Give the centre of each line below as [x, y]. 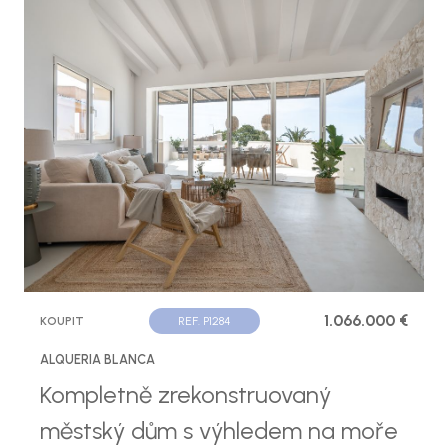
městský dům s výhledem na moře [219, 431]
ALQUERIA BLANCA [97, 360]
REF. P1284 [204, 321]
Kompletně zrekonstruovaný [185, 395]
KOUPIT [62, 321]
